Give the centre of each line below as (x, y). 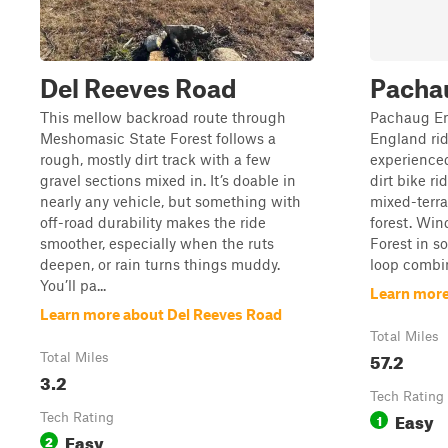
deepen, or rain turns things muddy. (160, 264)
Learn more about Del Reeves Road (161, 314)
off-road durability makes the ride (153, 222)
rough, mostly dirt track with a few (155, 159)
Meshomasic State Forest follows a (158, 138)
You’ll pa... (73, 285)
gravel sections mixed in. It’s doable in (168, 180)
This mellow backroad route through (163, 117)
